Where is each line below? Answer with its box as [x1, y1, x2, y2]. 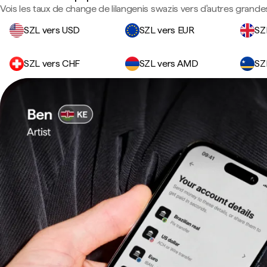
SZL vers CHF [24, 58, 80, 69]
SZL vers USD [24, 24, 80, 36]
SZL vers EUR [139, 24, 194, 36]
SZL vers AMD [139, 58, 198, 69]
